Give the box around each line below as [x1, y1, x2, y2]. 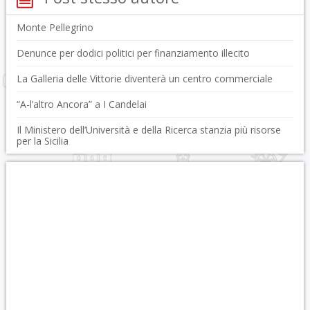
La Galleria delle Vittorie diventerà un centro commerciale [16, 72, 273, 86]
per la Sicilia [16, 134, 69, 148]
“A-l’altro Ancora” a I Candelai [16, 98, 147, 111]
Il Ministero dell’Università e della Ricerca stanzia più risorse [16, 123, 281, 137]
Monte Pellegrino [16, 21, 93, 35]
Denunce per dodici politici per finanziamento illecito [16, 46, 250, 60]
